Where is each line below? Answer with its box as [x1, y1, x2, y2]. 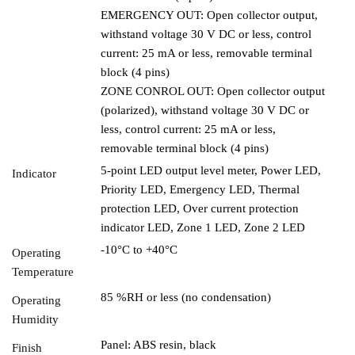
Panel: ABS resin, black [101, 338, 216, 351]
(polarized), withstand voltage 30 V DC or [101, 103, 309, 116]
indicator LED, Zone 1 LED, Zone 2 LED [101, 220, 305, 234]
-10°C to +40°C [101, 242, 177, 256]
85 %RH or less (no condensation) [101, 290, 271, 303]
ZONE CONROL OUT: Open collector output [101, 84, 325, 97]
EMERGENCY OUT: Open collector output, [101, 8, 318, 21]
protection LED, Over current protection [101, 201, 299, 215]
